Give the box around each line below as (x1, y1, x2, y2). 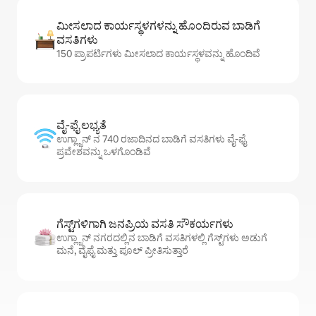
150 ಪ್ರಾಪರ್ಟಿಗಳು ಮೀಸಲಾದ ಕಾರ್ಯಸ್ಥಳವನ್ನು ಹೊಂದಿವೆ (56, 47, 260, 61)
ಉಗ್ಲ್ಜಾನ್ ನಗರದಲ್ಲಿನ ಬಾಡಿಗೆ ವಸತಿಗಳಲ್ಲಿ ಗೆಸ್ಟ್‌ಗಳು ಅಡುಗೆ (56, 231, 267, 245)
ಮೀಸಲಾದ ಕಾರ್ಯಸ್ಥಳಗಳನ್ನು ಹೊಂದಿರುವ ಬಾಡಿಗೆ (56, 18, 260, 34)
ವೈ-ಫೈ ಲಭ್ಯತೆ (56, 118, 107, 133)
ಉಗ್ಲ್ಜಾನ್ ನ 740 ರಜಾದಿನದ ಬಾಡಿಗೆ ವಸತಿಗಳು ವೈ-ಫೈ (56, 133, 246, 146)
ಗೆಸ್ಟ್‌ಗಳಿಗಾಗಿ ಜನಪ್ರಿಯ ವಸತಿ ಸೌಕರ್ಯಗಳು (56, 217, 233, 232)
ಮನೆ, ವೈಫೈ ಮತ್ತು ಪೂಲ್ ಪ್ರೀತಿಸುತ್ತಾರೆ (56, 244, 188, 257)
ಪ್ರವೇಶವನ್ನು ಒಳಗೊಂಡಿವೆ (56, 145, 151, 159)
